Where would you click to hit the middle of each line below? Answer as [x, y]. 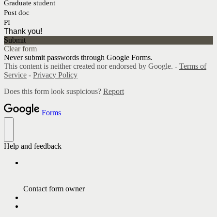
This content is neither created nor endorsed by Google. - [92, 66]
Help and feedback [33, 146]
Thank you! [23, 31]
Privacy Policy [55, 75]
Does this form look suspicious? [54, 91]
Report [114, 91]
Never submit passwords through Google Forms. [78, 57]
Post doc [17, 12]
